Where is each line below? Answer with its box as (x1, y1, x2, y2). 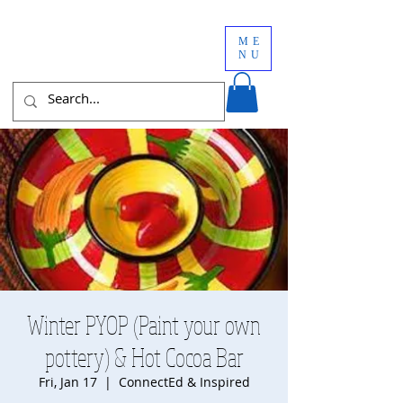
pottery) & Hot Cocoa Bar (44, 341, 244, 373)
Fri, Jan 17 (38, 373, 97, 391)
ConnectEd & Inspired (118, 373, 250, 391)
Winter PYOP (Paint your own (27, 309, 261, 341)
